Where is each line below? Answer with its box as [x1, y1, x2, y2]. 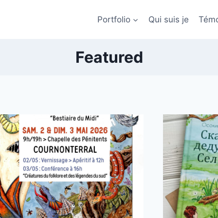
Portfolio [97, 14, 130, 24]
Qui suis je [148, 14, 189, 24]
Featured [75, 47, 143, 67]
